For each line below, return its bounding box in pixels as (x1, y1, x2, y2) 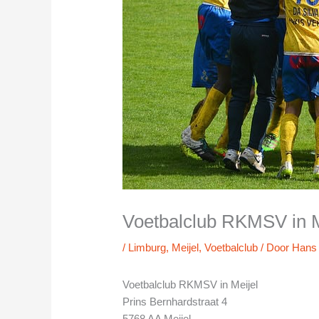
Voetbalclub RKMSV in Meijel (122, 278, 258, 291)
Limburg (128, 241, 167, 254)
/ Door (258, 241, 293, 254)
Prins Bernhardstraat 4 (122, 296, 228, 308)
